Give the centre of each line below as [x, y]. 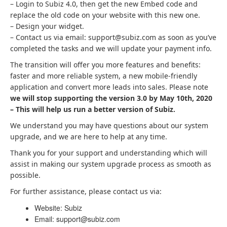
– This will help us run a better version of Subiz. [93, 109]
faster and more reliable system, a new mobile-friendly [104, 76]
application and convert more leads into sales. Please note [109, 87]
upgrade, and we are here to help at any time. [89, 137]
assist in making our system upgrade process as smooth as [111, 164]
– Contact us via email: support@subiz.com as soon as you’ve [113, 37]
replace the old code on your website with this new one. [105, 15]
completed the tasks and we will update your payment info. [111, 48]
